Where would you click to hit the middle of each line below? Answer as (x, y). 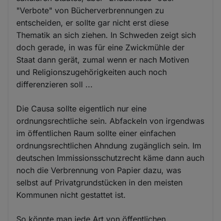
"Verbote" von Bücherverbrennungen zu (90, 11)
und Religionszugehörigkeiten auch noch (92, 72)
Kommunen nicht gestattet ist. (71, 195)
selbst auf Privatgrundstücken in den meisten (100, 183)
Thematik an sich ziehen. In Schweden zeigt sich (106, 35)
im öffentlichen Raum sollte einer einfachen (96, 133)
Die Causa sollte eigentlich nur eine (82, 109)
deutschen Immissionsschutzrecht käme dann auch (110, 158)
